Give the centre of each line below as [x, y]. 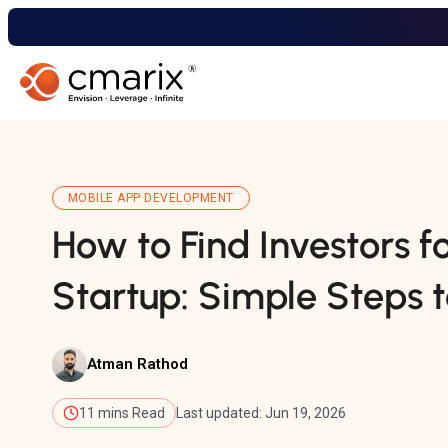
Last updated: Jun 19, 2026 [261, 412]
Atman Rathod [137, 364]
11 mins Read [122, 412]
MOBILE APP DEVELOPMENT [151, 197]
